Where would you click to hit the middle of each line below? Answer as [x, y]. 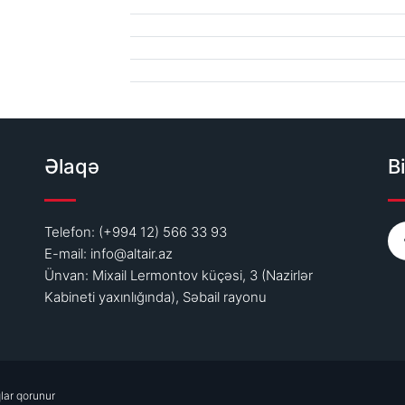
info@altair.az [132, 254]
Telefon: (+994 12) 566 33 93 [136, 232]
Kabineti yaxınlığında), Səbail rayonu [155, 297]
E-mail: [67, 254]
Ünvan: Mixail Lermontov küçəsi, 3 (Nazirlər [179, 275]
